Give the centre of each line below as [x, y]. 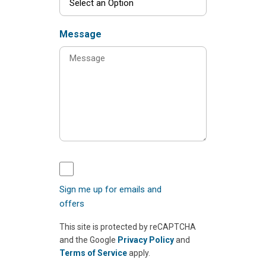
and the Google [88, 240]
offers [72, 204]
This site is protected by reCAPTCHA [128, 227]
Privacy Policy [146, 240]
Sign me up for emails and [110, 190]
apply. [139, 253]
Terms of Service [93, 253]
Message [80, 34]
